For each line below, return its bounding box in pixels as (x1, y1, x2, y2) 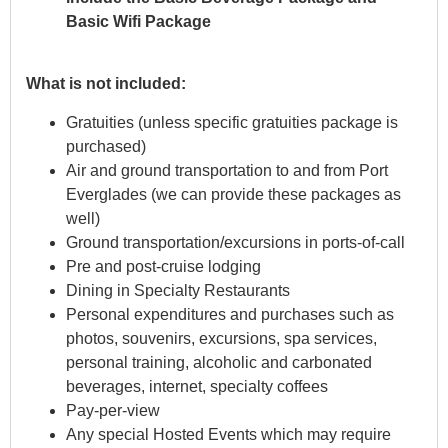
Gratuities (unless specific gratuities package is (66, 113, 398, 131)
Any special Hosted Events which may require (66, 425, 391, 443)
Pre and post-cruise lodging (66, 257, 261, 275)
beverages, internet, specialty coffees (66, 377, 328, 395)
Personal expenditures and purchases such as (66, 305, 394, 323)
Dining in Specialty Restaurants (66, 281, 290, 299)
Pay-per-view (66, 401, 160, 419)
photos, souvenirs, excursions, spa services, (66, 329, 377, 347)
